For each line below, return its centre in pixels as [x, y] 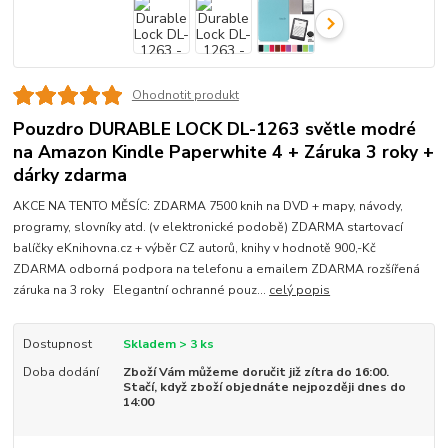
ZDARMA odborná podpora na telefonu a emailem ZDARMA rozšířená [217, 269]
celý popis [300, 290]
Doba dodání [60, 372]
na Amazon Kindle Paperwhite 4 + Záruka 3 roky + [224, 152]
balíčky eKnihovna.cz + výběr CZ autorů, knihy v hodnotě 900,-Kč [196, 248]
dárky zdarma [70, 175]
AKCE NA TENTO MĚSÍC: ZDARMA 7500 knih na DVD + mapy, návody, [208, 206]
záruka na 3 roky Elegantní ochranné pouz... [141, 290]
